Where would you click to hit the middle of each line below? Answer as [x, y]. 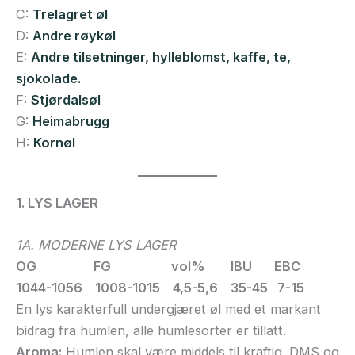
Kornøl [54, 143]
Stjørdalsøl [66, 100]
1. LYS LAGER [57, 202]
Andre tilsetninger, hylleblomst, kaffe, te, [161, 57]
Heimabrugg [71, 122]
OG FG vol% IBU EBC [158, 266]
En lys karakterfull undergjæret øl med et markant [168, 309]
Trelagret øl [70, 15]
